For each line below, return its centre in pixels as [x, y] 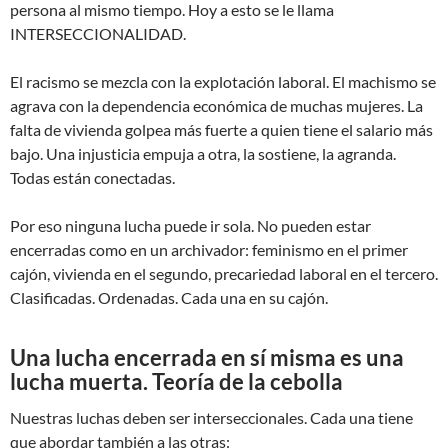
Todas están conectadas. [92, 178]
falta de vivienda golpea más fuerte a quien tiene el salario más [221, 130]
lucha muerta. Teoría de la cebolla [176, 382]
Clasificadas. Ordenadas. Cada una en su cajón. [169, 298]
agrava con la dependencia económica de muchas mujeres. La [216, 106]
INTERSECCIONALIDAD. [98, 34]
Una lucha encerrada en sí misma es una [207, 358]
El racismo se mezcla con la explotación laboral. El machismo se [223, 82]
